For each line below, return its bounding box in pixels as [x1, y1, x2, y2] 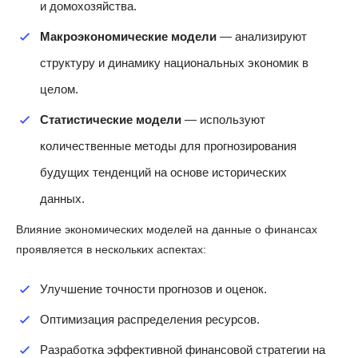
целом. [40, 82, 78, 96]
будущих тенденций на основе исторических [40, 165, 287, 179]
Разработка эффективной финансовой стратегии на [40, 342, 325, 356]
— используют [181, 112, 265, 126]
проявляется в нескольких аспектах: [16, 242, 206, 256]
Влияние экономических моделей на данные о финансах [16, 222, 317, 236]
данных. [40, 191, 85, 205]
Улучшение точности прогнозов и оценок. [40, 281, 267, 296]
